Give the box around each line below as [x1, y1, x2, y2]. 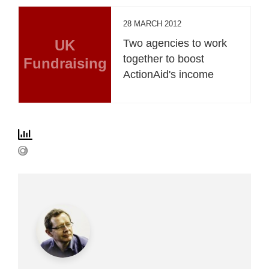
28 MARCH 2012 [123, 19, 182, 28]
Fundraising [23, 55, 107, 71]
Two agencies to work [123, 37, 228, 49]
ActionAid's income [123, 68, 214, 80]
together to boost [123, 52, 205, 65]
